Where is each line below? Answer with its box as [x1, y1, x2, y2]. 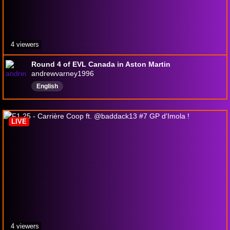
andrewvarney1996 [31, 69, 94, 78]
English [36, 82, 58, 90]
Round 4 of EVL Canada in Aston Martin [31, 60, 170, 68]
